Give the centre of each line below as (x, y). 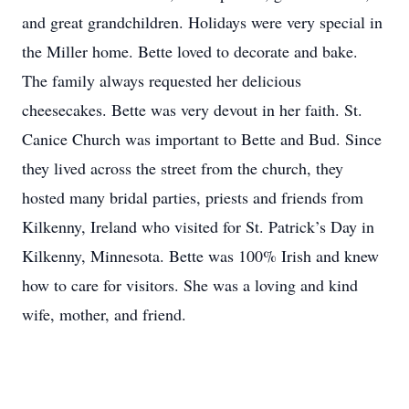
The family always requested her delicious (162, 80)
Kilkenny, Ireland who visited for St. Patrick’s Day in (198, 226)
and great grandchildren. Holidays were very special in (202, 22)
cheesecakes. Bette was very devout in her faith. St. (192, 110)
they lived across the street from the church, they (183, 168)
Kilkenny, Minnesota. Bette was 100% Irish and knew (200, 256)
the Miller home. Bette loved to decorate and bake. (190, 51)
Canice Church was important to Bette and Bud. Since (202, 139)
